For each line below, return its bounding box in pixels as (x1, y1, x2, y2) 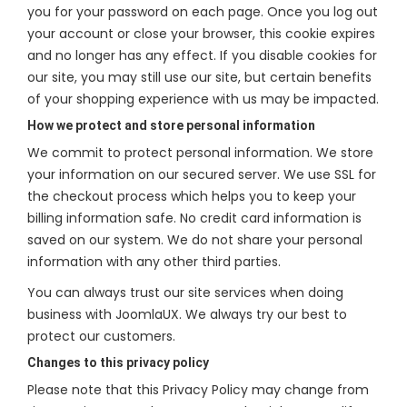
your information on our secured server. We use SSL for (27, 165, 376, 184)
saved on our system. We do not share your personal (27, 231, 362, 249)
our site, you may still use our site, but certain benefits (27, 68, 372, 86)
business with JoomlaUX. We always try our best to (27, 305, 347, 323)
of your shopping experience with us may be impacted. (27, 90, 379, 108)
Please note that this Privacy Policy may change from (27, 381, 369, 399)
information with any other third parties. (27, 253, 281, 271)
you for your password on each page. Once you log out (27, 3, 378, 21)
